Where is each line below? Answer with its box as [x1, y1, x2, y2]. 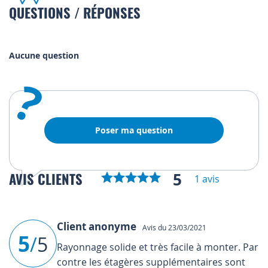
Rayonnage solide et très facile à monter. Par [57, 240, 258, 254]
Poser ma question [95, 124, 173, 136]
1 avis [194, 172, 220, 186]
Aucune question [9, 50, 79, 62]
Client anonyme [57, 219, 139, 233]
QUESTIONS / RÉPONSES [9, 2, 141, 23]
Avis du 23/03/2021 [139, 222, 206, 232]
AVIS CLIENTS [9, 169, 86, 189]
